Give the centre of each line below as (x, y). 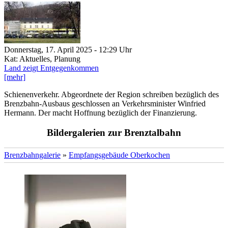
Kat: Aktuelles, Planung (42, 59)
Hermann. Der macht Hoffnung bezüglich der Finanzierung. (101, 112)
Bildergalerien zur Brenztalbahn (114, 132)
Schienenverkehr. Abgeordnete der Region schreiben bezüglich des (111, 94)
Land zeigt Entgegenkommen (51, 68)
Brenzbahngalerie (32, 155)
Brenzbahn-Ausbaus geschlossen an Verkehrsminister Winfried (105, 103)
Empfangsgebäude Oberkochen (119, 155)
